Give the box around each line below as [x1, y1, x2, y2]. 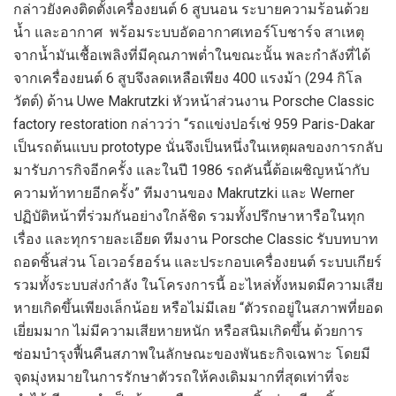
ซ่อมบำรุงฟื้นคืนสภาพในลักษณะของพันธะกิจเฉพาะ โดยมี [13, 346, 370, 363]
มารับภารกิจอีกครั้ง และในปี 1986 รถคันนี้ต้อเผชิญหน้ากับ [13, 162, 369, 179]
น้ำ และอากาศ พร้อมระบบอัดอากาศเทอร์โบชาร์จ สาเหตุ [13, 24, 364, 42]
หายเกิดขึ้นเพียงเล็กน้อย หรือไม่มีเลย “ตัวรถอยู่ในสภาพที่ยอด [13, 300, 383, 317]
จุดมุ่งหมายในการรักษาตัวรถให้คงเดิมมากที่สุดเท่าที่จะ [13, 369, 350, 386]
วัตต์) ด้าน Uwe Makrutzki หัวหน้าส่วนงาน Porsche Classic [13, 93, 374, 110]
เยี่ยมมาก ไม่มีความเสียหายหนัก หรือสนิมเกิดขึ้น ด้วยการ [13, 323, 363, 340]
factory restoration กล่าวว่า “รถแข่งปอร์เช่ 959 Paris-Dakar [13, 116, 375, 133]
